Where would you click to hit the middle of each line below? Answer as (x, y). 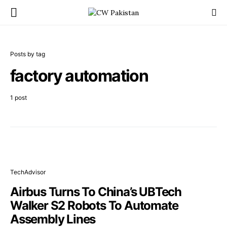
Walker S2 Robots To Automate (94, 205)
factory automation (79, 76)
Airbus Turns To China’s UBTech (96, 192)
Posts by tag (28, 54)
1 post (18, 98)
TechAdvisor (28, 172)
